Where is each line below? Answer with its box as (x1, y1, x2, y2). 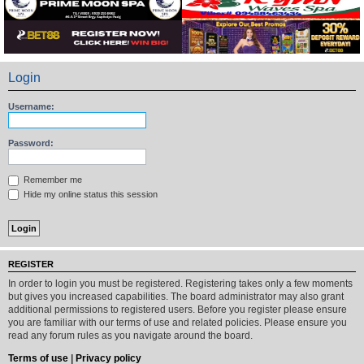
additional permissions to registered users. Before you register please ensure (8, 303, 347, 315)
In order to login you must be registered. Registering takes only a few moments (8, 277, 353, 289)
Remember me (21, 175, 82, 184)
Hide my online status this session (21, 188, 158, 199)
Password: (8, 138, 54, 148)
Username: (8, 102, 54, 111)
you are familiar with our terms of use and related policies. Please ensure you (8, 316, 347, 328)
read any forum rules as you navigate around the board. (8, 329, 253, 341)
